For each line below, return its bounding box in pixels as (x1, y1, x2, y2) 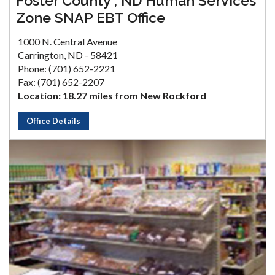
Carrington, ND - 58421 (18, 48, 118, 61)
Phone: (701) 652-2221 (18, 62, 115, 74)
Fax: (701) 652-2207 (18, 76, 104, 88)
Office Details (26, 115, 80, 126)
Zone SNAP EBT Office (16, 9, 165, 26)
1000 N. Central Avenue (18, 35, 117, 47)
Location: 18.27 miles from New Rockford (18, 89, 206, 101)
